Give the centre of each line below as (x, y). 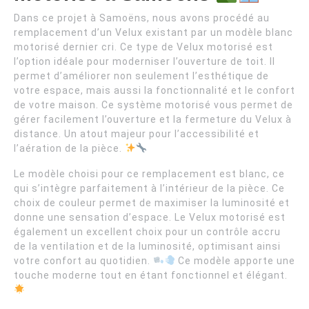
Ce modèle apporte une (235, 261)
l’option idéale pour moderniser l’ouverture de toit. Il (144, 61)
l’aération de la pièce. (69, 148)
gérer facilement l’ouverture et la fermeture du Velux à (153, 119)
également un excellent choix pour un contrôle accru (147, 232)
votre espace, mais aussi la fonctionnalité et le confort (154, 90)
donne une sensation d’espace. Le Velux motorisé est (150, 217)
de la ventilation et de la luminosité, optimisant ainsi (147, 246)
